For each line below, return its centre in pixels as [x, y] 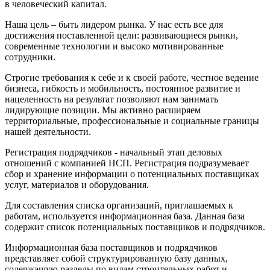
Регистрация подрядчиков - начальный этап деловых [114, 152]
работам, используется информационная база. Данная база [125, 216]
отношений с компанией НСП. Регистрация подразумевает [127, 163]
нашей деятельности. [48, 131]
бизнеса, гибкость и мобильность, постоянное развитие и [123, 88]
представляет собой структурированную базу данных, [116, 258]
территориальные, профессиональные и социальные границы [132, 121]
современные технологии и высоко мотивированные [114, 46]
